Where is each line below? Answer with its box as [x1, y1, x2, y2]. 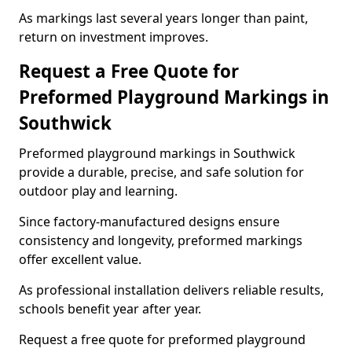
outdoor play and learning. [19, 182, 178, 200]
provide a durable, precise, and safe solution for [19, 163, 304, 181]
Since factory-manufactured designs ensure [19, 213, 280, 230]
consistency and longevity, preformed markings [19, 232, 302, 249]
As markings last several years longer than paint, [19, 9, 308, 27]
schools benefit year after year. [19, 300, 201, 317]
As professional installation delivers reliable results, [19, 281, 324, 299]
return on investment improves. [19, 28, 208, 46]
